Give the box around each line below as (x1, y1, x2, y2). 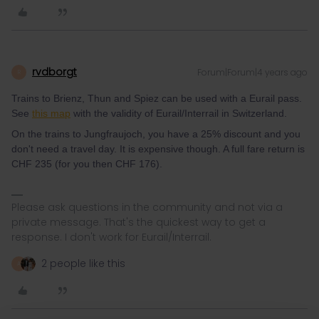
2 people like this (41, 256, 125, 271)
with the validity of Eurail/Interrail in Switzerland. (70, 108, 287, 119)
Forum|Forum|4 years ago (197, 66, 308, 78)
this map (32, 108, 70, 119)
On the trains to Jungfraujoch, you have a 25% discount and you (11, 128, 300, 140)
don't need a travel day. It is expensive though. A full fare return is (11, 143, 305, 155)
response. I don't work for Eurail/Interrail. (11, 230, 211, 244)
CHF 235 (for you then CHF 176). (11, 158, 162, 169)
